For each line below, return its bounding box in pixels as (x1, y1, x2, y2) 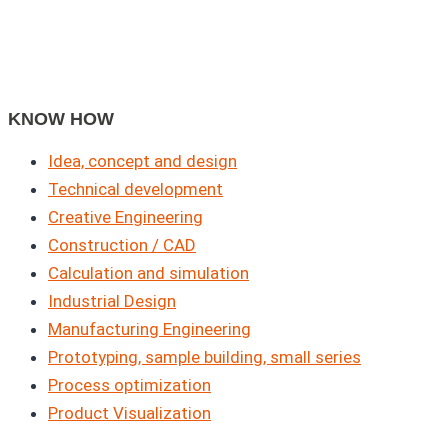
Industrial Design (48, 291, 176, 312)
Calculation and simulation (48, 263, 249, 284)
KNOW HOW (8, 109, 114, 130)
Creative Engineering (48, 207, 203, 228)
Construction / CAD (48, 235, 196, 256)
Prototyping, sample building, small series (48, 347, 361, 368)
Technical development (48, 179, 223, 200)
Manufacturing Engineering (48, 319, 251, 340)
